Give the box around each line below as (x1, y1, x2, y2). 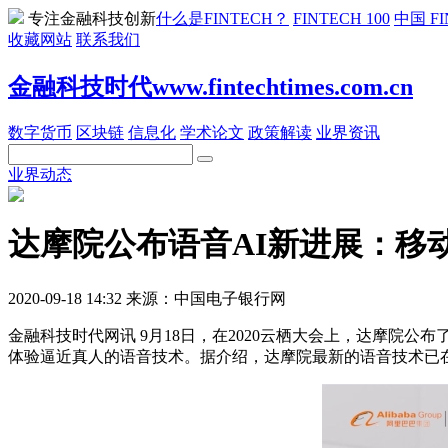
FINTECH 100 (293, 10, 390, 27)
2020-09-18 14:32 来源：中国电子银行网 (8, 289, 286, 307)
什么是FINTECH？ (156, 10, 289, 27)
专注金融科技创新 (28, 10, 156, 27)
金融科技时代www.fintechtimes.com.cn (8, 73, 413, 100)
